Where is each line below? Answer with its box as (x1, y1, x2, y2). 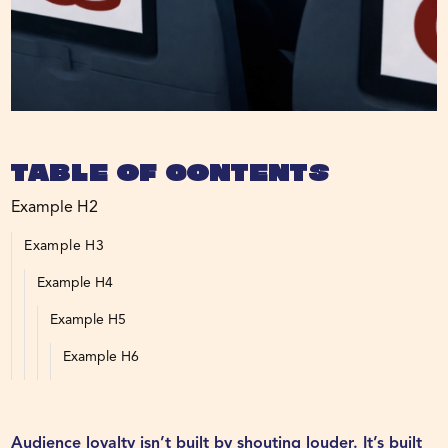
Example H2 (11, 200, 99, 217)
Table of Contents (11, 163, 330, 189)
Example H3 (24, 239, 105, 254)
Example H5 (50, 313, 127, 328)
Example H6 (63, 350, 140, 365)
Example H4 (37, 276, 114, 291)
